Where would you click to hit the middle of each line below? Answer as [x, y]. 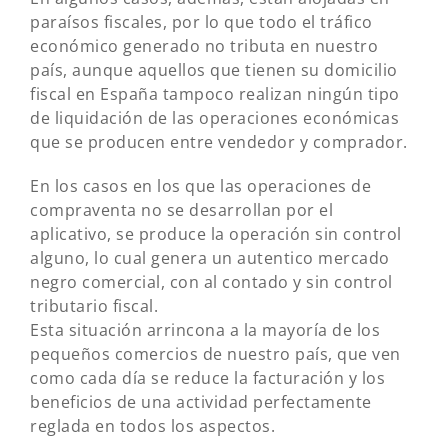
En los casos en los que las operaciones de [200, 186]
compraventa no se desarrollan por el [181, 210]
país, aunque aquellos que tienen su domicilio [214, 70]
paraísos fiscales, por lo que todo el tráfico [201, 22]
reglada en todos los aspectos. [152, 426]
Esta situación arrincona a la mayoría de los [205, 330]
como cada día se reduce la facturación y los [207, 378]
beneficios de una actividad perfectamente [201, 402]
